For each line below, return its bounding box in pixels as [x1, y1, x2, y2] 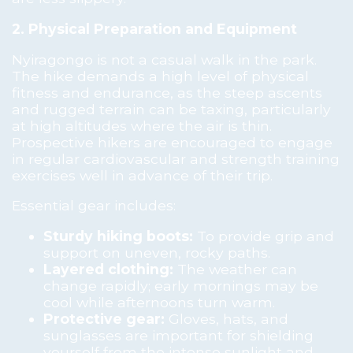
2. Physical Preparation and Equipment [12, 20, 297, 37]
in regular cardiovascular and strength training [12, 150, 340, 167]
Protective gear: [43, 310, 165, 327]
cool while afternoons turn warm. [43, 293, 275, 310]
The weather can [173, 260, 297, 277]
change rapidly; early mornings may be [43, 277, 318, 294]
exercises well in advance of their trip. [12, 166, 273, 184]
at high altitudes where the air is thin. [12, 117, 272, 134]
